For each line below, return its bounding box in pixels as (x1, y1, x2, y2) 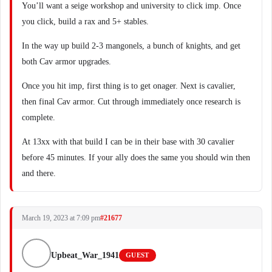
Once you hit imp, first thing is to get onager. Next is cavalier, (22, 81, 236, 90)
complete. (22, 113, 55, 122)
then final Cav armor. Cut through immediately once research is (22, 97, 240, 106)
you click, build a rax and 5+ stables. (22, 17, 149, 26)
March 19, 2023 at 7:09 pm (22, 214, 100, 222)
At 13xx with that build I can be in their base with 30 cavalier (22, 137, 234, 146)
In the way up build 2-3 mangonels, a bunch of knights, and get (22, 41, 240, 50)
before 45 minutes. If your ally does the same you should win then (22, 153, 250, 162)
